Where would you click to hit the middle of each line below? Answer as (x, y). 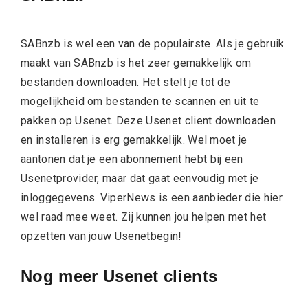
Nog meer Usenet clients (119, 276)
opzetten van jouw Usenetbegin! (101, 236)
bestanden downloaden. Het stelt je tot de (126, 82)
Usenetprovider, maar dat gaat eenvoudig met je (140, 178)
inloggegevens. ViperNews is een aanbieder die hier (152, 197)
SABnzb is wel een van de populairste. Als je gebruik (153, 43)
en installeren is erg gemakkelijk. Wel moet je (134, 140)
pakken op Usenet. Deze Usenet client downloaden (148, 120)
